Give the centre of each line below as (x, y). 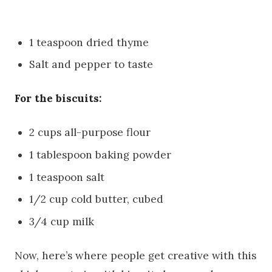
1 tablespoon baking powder (100, 155)
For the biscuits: (58, 99)
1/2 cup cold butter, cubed (97, 199)
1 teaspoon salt (67, 177)
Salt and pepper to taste (91, 65)
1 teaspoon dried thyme (89, 42)
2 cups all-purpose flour (90, 133)
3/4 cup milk (62, 222)
